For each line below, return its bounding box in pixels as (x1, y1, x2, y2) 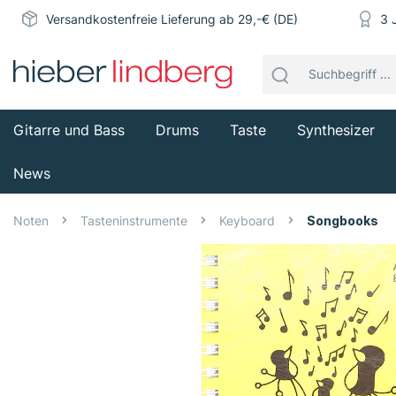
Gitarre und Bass (13, 120, 125, 139)
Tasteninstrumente (80, 212, 187, 228)
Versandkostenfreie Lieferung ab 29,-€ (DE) (45, 11, 298, 27)
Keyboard (219, 212, 275, 228)
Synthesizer (297, 120, 375, 139)
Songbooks (307, 212, 378, 228)
